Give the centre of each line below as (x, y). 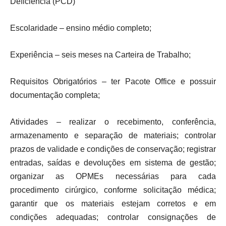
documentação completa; (55, 95)
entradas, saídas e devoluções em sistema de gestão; (113, 163)
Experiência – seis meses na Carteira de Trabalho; (100, 55)
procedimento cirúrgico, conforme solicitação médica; (113, 190)
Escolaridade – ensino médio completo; (81, 28)
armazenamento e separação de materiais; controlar (113, 135)
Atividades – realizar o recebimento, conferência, (113, 122)
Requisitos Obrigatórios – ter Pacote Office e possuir (113, 81)
